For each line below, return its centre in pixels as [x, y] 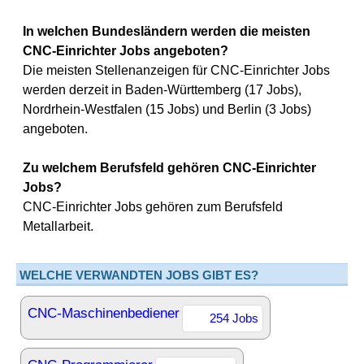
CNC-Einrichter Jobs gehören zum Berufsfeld [153, 207]
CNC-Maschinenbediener [104, 313]
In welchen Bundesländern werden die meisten [167, 31]
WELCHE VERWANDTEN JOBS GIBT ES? [139, 275]
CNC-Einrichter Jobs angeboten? [126, 51]
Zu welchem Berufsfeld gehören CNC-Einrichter [169, 168]
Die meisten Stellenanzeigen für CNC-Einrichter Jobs [176, 70]
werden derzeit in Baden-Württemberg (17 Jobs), [162, 90]
